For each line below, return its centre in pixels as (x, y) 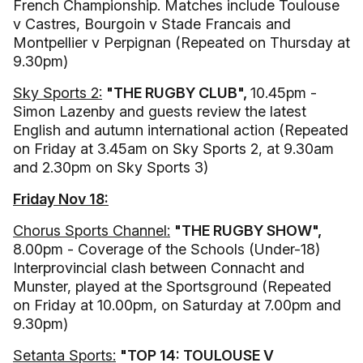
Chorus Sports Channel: (92, 231)
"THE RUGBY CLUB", (178, 93)
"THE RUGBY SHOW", (248, 231)
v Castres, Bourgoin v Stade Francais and (152, 24)
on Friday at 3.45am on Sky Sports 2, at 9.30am (173, 149)
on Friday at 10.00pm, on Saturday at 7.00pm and (177, 305)
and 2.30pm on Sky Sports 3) (111, 167)
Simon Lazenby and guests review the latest (160, 111)
